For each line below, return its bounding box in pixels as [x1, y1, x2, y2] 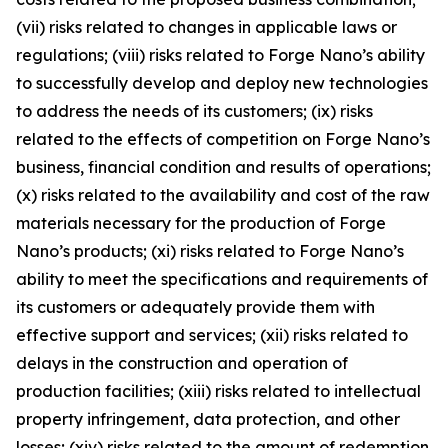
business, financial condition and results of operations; [16, 156, 431, 177]
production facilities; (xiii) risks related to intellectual [16, 380, 421, 401]
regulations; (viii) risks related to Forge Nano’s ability [16, 44, 425, 65]
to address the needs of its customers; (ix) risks [16, 100, 373, 121]
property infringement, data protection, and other [16, 408, 400, 429]
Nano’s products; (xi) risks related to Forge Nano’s [16, 240, 404, 261]
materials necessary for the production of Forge [16, 212, 386, 233]
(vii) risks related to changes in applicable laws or [16, 16, 397, 37]
